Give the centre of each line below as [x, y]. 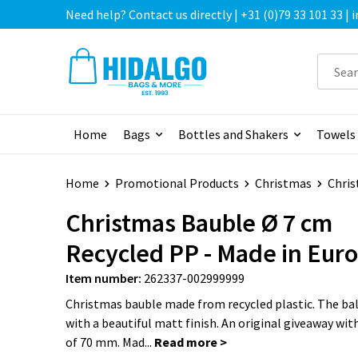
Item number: [103, 278]
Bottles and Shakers [233, 135]
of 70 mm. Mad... [109, 342]
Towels [336, 135]
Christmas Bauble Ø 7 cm [199, 223]
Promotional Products [177, 183]
